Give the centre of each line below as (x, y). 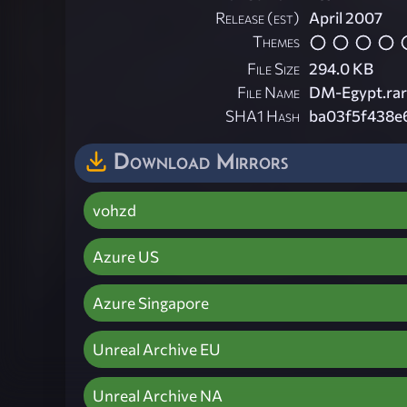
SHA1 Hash (263, 115)
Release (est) (258, 18)
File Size (273, 68)
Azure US (126, 256)
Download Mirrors (201, 160)
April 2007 (346, 18)
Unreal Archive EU (157, 349)
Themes (276, 42)
